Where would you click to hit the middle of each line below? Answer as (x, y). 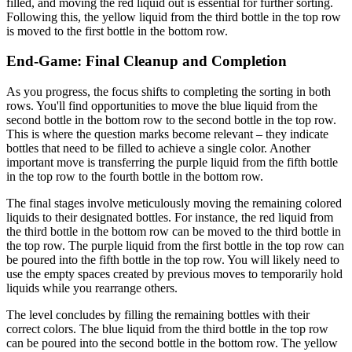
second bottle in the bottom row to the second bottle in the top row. (171, 120)
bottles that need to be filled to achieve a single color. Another (158, 148)
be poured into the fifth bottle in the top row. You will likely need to (173, 260)
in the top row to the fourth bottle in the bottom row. (135, 177)
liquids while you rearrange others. (92, 288)
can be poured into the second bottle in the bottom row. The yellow (172, 343)
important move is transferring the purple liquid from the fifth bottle (172, 163)
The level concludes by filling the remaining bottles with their (158, 315)
